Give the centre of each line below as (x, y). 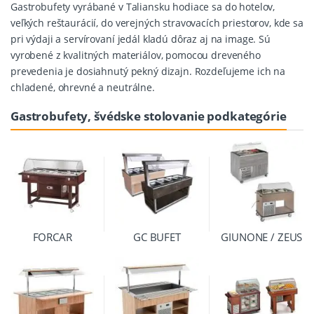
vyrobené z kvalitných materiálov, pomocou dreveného (136, 55)
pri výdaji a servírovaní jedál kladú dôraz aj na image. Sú (141, 39)
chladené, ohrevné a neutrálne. (83, 87)
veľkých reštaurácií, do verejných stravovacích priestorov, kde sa (157, 22)
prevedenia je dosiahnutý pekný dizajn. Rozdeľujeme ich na (148, 71)
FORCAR (52, 237)
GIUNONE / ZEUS (262, 237)
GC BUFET (157, 237)
